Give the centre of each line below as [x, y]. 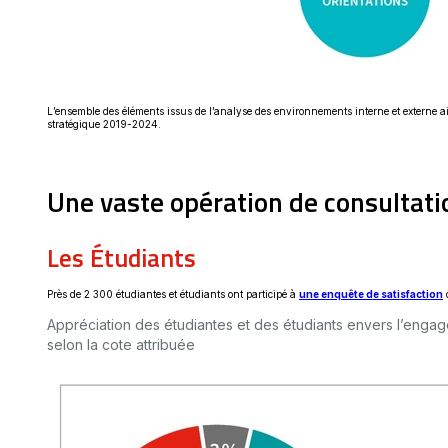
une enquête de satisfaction [371, 293]
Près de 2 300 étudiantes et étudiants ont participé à [173, 293]
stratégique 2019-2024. [104, 124]
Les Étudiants [127, 257]
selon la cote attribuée [121, 344]
